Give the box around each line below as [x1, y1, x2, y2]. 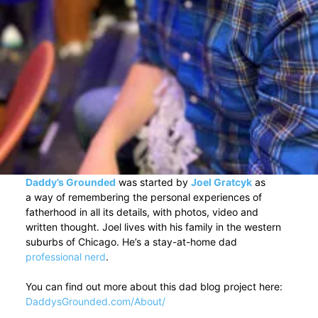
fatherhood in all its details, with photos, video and [25, 206, 258, 219]
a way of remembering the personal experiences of [25, 191, 262, 204]
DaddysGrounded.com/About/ [25, 295, 165, 308]
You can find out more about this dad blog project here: [25, 280, 283, 293]
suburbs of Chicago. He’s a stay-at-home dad [25, 236, 237, 248]
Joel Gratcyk [190, 176, 252, 189]
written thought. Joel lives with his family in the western [25, 221, 281, 234]
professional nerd [25, 251, 106, 263]
